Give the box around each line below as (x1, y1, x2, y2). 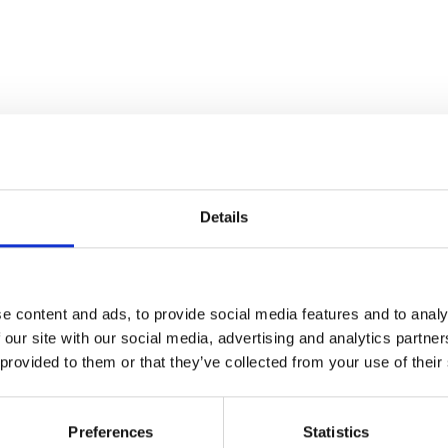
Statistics (303, 422, 369, 440)
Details (199, 207, 249, 225)
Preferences (68, 422, 154, 440)
